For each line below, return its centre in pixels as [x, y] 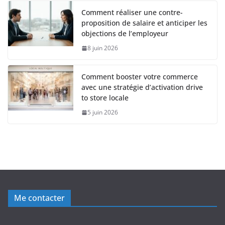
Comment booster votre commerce [140, 77]
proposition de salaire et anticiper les [144, 23]
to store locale [105, 98]
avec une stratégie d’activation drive [142, 87]
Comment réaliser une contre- [132, 12]
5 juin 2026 [103, 112]
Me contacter [39, 198]
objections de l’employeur [125, 33]
